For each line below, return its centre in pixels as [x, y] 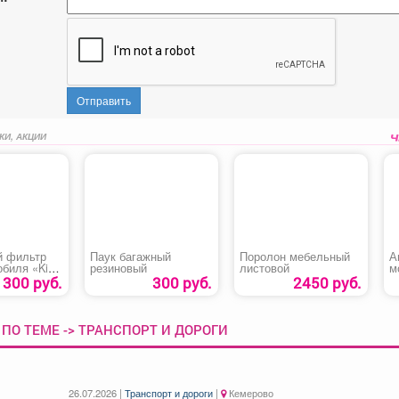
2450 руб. [327, 282]
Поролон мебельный [294, 256]
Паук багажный [130, 256]
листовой [264, 268]
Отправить [103, 100]
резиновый [118, 268]
